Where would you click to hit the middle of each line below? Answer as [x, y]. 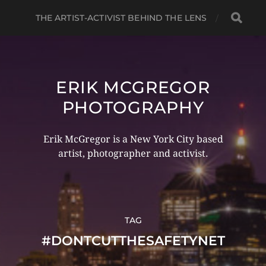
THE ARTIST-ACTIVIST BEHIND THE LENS [121, 18]
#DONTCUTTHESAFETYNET [133, 241]
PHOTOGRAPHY [133, 107]
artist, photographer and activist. [133, 153]
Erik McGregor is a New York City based [133, 139]
